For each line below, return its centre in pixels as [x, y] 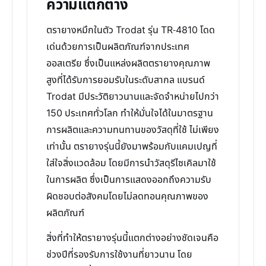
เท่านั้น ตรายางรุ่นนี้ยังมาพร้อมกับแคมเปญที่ [132, 147]
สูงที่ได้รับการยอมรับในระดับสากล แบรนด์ [126, 80]
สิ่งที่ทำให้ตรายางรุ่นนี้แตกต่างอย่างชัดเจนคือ [132, 238]
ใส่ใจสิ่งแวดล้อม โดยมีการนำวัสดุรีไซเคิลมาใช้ [131, 163]
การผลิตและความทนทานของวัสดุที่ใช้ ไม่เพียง [133, 130]
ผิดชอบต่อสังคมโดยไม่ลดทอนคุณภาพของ [127, 197]
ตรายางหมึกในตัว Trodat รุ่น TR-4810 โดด [131, 30]
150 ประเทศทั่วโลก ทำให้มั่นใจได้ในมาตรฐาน [130, 113]
